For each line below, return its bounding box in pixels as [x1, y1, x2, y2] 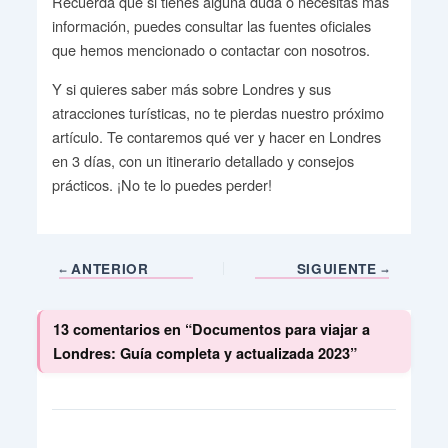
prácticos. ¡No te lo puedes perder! [51, 174, 272, 196]
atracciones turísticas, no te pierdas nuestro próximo [51, 102, 384, 124]
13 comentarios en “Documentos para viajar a [53, 319, 371, 340]
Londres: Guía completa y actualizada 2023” [53, 343, 358, 364]
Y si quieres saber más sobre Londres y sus [51, 78, 331, 100]
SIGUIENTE [296, 258, 382, 278]
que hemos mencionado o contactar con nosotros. [51, 39, 370, 61]
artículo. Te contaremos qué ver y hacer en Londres [51, 126, 381, 148]
